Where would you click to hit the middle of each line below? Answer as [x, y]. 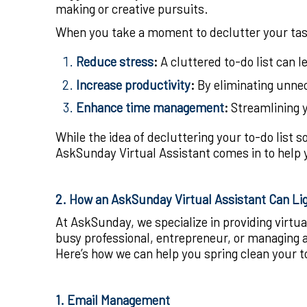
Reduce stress [115, 62]
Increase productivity [133, 84]
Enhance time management [150, 108]
